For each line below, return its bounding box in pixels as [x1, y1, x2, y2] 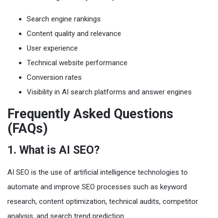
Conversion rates [27, 73, 82, 82]
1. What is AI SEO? [7, 143, 100, 157]
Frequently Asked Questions [7, 106, 173, 122]
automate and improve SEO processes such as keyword [7, 182, 187, 191]
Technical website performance [27, 58, 127, 67]
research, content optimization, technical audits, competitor [7, 197, 198, 206]
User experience [27, 43, 78, 53]
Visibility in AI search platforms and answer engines [27, 87, 192, 96]
